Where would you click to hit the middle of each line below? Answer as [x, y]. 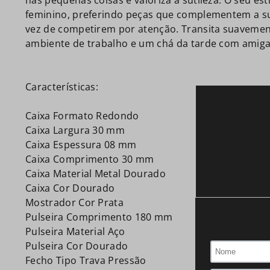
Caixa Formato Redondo [82, 116]
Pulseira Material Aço [75, 231]
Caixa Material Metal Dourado [96, 174]
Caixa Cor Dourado [70, 188]
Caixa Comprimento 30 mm [90, 159]
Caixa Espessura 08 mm [81, 145]
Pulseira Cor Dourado [77, 246]
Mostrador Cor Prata [75, 202]
